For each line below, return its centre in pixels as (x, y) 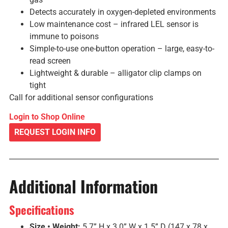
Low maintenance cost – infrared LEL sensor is (114, 24)
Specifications (41, 210)
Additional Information (83, 186)
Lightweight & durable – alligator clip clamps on (115, 73)
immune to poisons (64, 36)
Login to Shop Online (47, 117)
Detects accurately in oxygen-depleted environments (122, 12)
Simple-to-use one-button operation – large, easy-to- (122, 48)
